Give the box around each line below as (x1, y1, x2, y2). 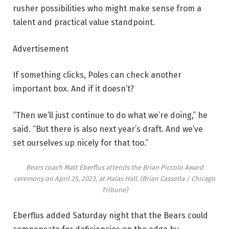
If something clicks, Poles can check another (13, 70, 181, 80)
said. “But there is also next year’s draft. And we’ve (13, 124, 203, 134)
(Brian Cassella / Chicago (140, 175, 215, 183)
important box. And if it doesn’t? (13, 84, 134, 94)
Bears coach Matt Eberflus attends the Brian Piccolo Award (26, 164, 203, 172)
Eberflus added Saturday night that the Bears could (13, 211, 208, 220)
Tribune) (101, 186, 128, 194)
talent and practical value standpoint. (13, 17, 155, 27)
